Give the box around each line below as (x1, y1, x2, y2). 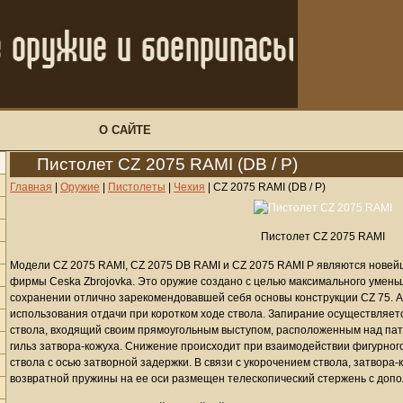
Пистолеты (108, 181, 166, 193)
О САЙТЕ (99, 123, 151, 137)
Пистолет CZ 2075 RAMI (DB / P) (37, 155, 298, 174)
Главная (10, 181, 52, 193)
